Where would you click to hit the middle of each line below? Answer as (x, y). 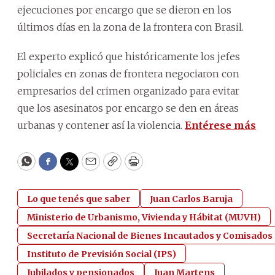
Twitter (89, 167)
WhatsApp (54, 167)
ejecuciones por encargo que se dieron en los (124, 10)
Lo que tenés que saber (79, 199)
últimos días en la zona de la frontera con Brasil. (130, 27)
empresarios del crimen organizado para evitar (128, 91)
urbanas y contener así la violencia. (101, 125)
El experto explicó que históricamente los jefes (129, 56)
